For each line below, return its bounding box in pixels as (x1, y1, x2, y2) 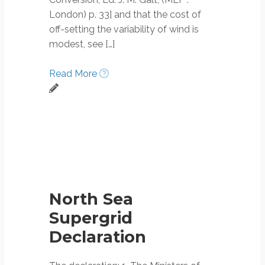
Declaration (49, 227, 146, 247)
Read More (49, 67, 99, 79)
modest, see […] (49, 38, 115, 50)
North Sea (49, 189, 133, 209)
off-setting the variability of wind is (49, 23, 199, 35)
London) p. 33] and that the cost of (49, 8, 201, 20)
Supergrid (49, 208, 132, 228)
